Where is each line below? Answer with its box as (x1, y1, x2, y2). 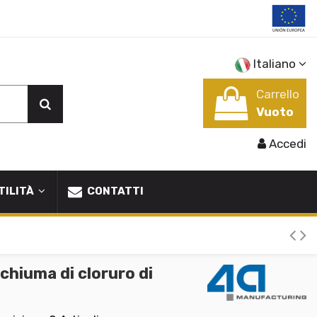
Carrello (256, 87, 299, 101)
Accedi (269, 137, 306, 151)
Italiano (250, 57, 299, 71)
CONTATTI (85, 185, 144, 198)
